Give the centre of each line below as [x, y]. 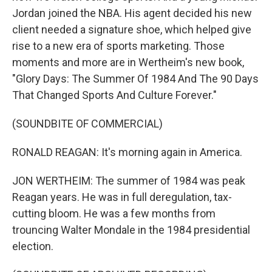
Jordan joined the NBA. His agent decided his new [132, 13]
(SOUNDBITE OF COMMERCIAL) [87, 124]
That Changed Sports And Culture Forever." [114, 95]
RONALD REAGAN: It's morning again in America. [127, 152]
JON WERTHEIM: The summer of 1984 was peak [129, 181]
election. [33, 246]
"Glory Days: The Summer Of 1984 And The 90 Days [135, 79]
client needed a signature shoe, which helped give [132, 29]
